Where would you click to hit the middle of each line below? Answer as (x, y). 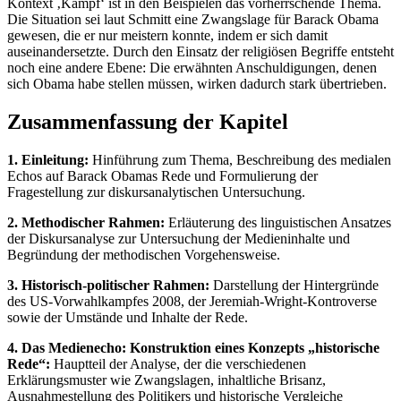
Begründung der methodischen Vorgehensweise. (144, 254)
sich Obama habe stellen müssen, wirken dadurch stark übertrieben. (197, 84)
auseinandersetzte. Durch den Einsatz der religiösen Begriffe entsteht (200, 52)
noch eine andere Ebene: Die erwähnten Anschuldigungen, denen (192, 68)
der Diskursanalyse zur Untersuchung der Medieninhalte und (179, 238)
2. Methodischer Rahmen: (86, 222)
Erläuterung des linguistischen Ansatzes (278, 222)
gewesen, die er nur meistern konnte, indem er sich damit (167, 36)
